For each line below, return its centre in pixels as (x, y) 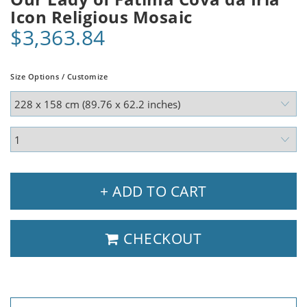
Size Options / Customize (59, 77)
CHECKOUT (160, 239)
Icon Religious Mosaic (101, 17)
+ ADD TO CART (153, 192)
